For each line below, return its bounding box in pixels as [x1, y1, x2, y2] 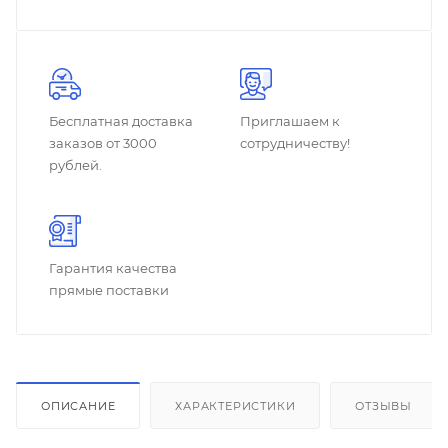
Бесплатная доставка [49, 113, 193, 129]
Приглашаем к [240, 113, 340, 129]
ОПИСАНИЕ [41, 398, 116, 413]
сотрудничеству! [240, 135, 350, 151]
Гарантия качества [49, 260, 177, 276]
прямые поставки [49, 282, 169, 298]
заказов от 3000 [49, 135, 157, 151]
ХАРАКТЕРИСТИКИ [175, 398, 296, 413]
